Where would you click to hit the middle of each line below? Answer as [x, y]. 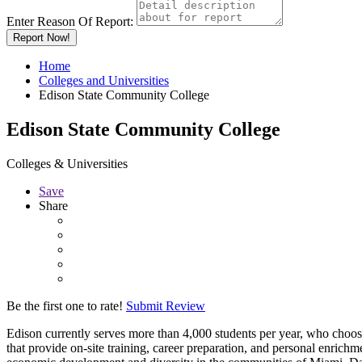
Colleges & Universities [67, 163]
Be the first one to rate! [65, 305]
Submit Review [166, 305]
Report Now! [42, 37]
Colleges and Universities [104, 80]
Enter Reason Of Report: [70, 21]
